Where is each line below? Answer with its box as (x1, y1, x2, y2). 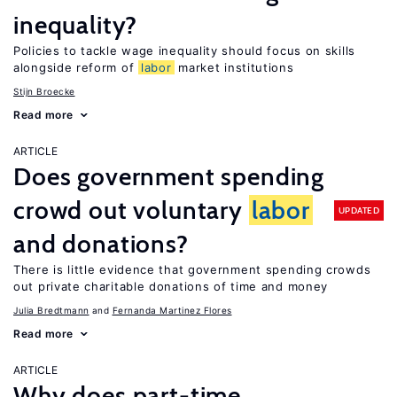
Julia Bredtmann (13, 305, 90, 315)
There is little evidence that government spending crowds (13, 262, 371, 276)
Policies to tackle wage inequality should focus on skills (13, 43, 355, 58)
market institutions (174, 60, 294, 74)
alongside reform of (13, 60, 138, 74)
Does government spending (13, 161, 325, 191)
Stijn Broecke (13, 86, 75, 97)
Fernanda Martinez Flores (112, 305, 232, 315)
